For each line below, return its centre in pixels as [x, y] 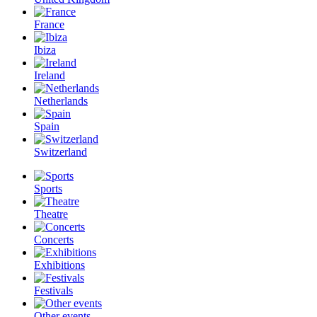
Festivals [53, 290]
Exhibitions [59, 265]
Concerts [54, 240]
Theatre [51, 214]
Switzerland [60, 152]
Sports [48, 189]
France [49, 24]
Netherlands [61, 101]
